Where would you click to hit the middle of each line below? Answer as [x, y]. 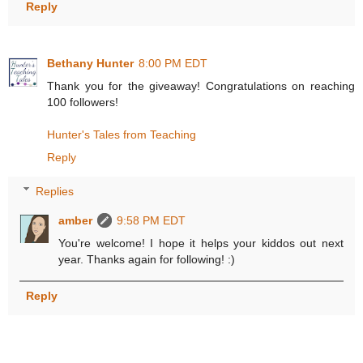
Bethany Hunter [90, 64]
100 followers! [83, 102]
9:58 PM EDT [152, 220]
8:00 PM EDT [173, 64]
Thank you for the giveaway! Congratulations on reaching [201, 86]
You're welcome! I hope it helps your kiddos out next [201, 243]
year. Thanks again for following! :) [147, 259]
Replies [55, 191]
